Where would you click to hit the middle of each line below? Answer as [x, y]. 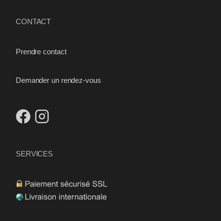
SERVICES [35, 153]
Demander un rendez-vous [58, 80]
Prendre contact [41, 51]
